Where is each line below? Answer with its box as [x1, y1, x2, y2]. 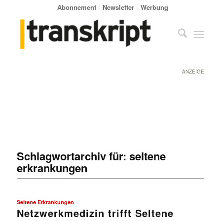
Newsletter [103, 2, 135, 12]
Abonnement [57, 2, 97, 12]
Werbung [141, 2, 169, 12]
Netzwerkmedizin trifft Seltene [16, 205, 174, 220]
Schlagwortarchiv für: [16, 147, 129, 164]
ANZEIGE [182, 68, 205, 75]
